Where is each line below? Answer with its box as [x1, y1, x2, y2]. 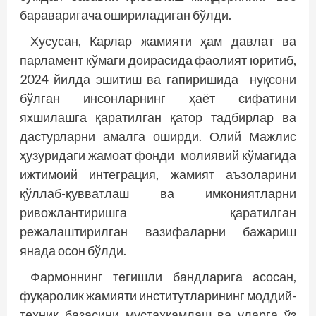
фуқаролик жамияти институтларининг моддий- [20, 287, 296, 303]
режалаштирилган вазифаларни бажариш [20, 223, 296, 239]
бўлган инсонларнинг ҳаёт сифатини [20, 90, 296, 106]
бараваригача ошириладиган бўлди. [20, 6, 231, 23]
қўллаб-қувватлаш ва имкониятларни [20, 185, 296, 201]
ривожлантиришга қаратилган [20, 204, 296, 220]
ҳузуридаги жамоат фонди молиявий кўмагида [20, 147, 296, 163]
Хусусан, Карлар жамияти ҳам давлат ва [30, 32, 296, 49]
